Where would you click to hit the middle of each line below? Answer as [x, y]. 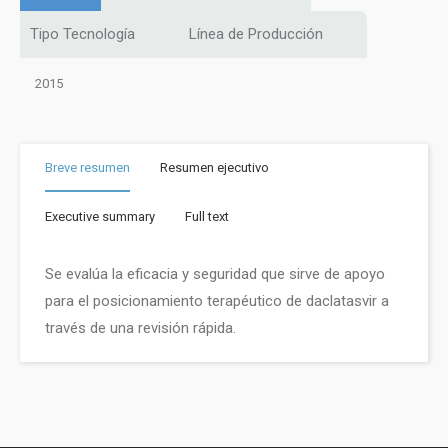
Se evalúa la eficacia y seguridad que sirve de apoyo [215, 274]
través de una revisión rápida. [140, 328]
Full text [207, 216]
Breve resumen [87, 167]
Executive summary [100, 216]
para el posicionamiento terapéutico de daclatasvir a [217, 301]
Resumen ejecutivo [214, 167]
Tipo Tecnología [82, 34]
